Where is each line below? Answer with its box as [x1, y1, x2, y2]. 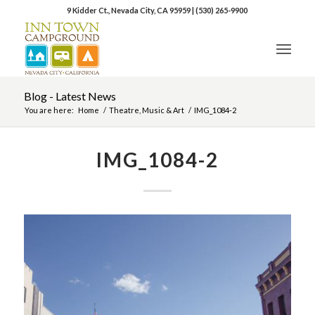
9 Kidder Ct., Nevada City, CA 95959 [67, 6, 193, 15]
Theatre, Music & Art [108, 105, 184, 115]
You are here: [24, 105, 74, 115]
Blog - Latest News [23, 89, 116, 103]
